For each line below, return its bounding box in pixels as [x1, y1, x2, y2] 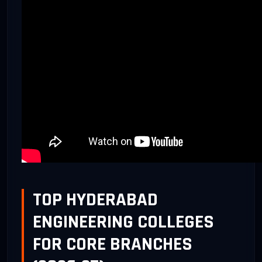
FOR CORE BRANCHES [33, 232, 192, 256]
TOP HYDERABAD [33, 187, 158, 212]
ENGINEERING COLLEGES [33, 209, 214, 234]
